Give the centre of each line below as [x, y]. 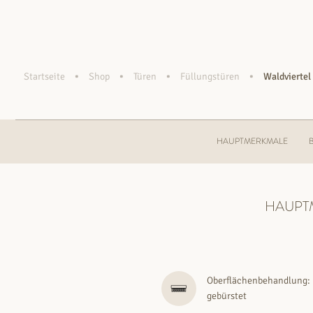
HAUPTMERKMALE [252, 141]
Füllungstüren [210, 76]
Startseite [44, 76]
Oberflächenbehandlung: [258, 280]
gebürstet [226, 296]
